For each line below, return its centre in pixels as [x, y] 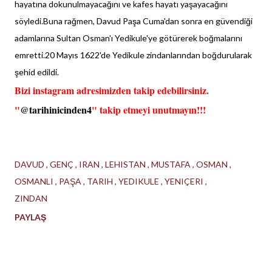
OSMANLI [35, 181]
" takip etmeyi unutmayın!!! [149, 110]
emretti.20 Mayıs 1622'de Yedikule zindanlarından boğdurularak [133, 55]
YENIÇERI [185, 181]
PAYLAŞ [30, 217]
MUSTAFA [172, 164]
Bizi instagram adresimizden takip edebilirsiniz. [112, 90]
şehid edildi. [37, 72]
